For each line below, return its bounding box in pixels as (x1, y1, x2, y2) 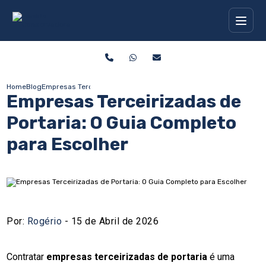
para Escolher (7, 134, 129, 155)
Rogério (27, 216, 62, 227)
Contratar (7, 251, 47, 262)
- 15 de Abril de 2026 (62, 216, 159, 227)
